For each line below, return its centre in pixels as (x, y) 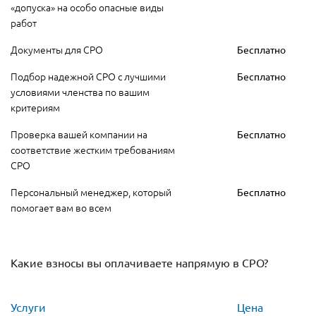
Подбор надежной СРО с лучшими (88, 76)
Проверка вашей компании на (79, 134)
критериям (35, 107)
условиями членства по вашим (80, 91)
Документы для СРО (57, 49)
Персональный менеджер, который (91, 192)
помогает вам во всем (61, 207)
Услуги (28, 306)
